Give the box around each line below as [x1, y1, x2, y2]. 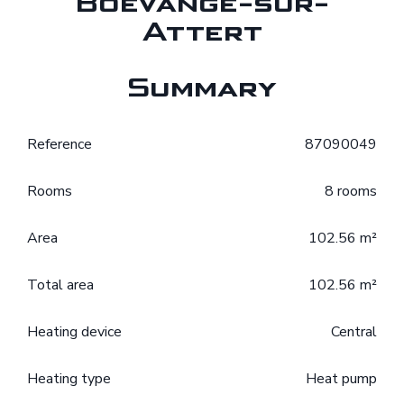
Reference [27, 134, 92, 155]
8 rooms [325, 181, 377, 202]
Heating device [27, 322, 122, 343]
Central [331, 322, 377, 343]
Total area [27, 275, 94, 296]
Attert [142, 16, 262, 49]
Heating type [27, 369, 111, 390]
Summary [127, 72, 277, 105]
